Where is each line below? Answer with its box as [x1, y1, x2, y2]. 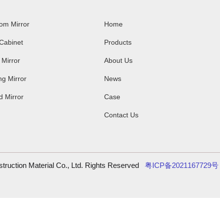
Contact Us [104, 111, 138, 119]
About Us [104, 56, 133, 65]
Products [104, 38, 132, 47]
